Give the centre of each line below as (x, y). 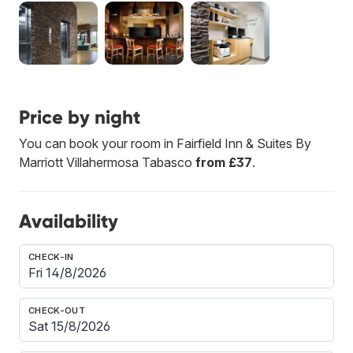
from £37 (224, 162)
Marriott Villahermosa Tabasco (107, 162)
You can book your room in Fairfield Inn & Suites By (165, 143)
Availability (69, 221)
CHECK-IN (51, 256)
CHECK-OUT (57, 310)
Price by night (80, 117)
